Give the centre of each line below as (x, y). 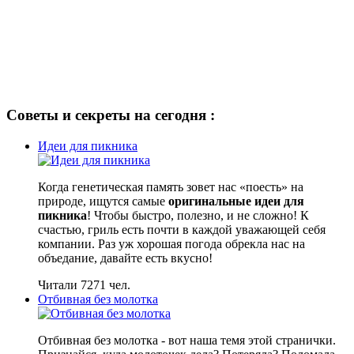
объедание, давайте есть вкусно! (127, 258)
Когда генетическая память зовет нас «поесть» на (171, 187)
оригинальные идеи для (236, 201)
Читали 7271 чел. (84, 285)
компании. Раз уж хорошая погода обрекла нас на (171, 244)
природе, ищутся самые (103, 201)
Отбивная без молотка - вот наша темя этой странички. (187, 341)
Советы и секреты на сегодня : (111, 115)
